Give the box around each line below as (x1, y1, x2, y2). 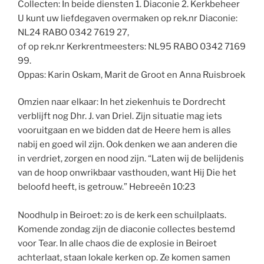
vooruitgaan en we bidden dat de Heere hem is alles (18, 125, 231, 136)
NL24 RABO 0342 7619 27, (18, 27, 129, 38)
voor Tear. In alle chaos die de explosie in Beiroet (18, 238, 217, 249)
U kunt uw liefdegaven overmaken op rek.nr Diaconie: (18, 12, 237, 24)
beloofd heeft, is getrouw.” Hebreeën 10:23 (18, 181, 196, 193)
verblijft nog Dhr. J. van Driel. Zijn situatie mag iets (18, 111, 222, 122)
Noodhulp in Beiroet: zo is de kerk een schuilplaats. (18, 210, 226, 221)
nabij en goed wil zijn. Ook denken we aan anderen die (18, 139, 237, 150)
